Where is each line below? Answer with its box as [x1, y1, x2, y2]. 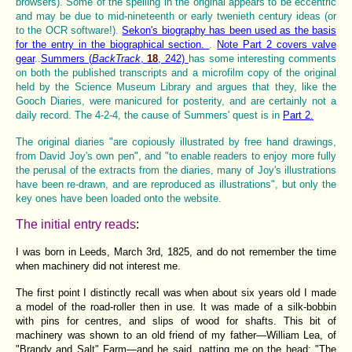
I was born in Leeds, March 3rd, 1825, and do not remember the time [16, 245, 336, 258]
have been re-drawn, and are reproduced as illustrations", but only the [16, 178, 336, 190]
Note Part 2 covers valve [217, 38, 337, 50]
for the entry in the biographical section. [16, 38, 210, 50]
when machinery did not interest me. [16, 259, 181, 272]
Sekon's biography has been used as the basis [122, 24, 337, 36]
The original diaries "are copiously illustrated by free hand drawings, [16, 135, 336, 148]
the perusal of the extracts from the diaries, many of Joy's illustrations [16, 163, 336, 176]
